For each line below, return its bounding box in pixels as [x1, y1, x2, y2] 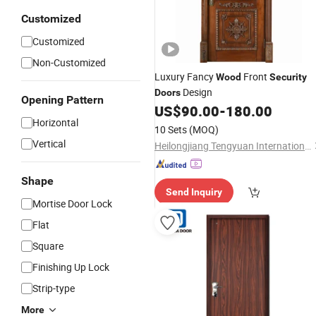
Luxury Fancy [154, 70, 216, 83]
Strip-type [32, 281, 75, 295]
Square [32, 239, 63, 253]
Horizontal [32, 116, 78, 129]
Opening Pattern [21, 93, 104, 107]
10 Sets [154, 123, 187, 136]
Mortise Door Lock [32, 197, 112, 210]
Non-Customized [32, 56, 106, 69]
